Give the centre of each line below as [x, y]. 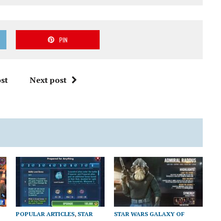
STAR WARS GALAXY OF [149, 214]
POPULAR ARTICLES [45, 214]
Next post [48, 80]
